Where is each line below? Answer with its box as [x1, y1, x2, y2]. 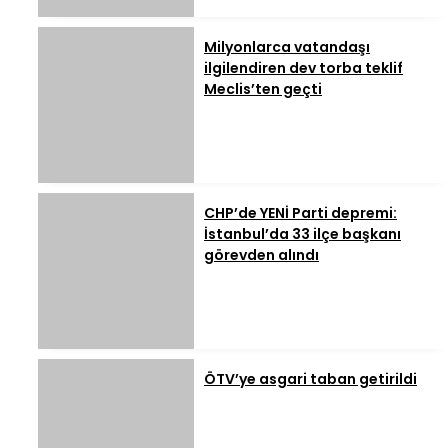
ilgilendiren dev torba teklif [204, 58, 403, 79]
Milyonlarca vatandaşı [204, 37, 370, 58]
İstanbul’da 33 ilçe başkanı [204, 224, 401, 245]
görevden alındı [204, 245, 319, 266]
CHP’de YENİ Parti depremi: [204, 203, 397, 224]
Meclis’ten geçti [204, 79, 322, 100]
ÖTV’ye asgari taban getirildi [204, 369, 417, 390]
